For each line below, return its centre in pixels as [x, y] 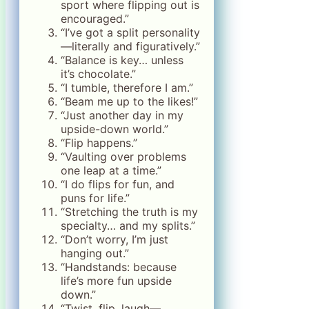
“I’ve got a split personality [130, 32]
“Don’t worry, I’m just [114, 239]
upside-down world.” [114, 129]
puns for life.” [95, 198]
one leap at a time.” [111, 170]
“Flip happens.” [99, 142]
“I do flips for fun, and [118, 184]
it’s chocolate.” [98, 73]
